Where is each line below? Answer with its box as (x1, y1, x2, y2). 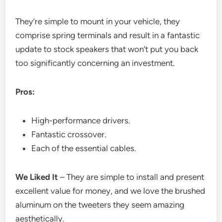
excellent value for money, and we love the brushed (15, 185, 206, 196)
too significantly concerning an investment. (15, 57, 175, 68)
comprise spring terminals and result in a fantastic (15, 30, 200, 40)
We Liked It (15, 171, 58, 182)
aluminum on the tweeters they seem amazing (15, 199, 185, 210)
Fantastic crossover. (31, 129, 107, 139)
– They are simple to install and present (58, 171, 205, 182)
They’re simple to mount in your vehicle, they (15, 16, 180, 26)
